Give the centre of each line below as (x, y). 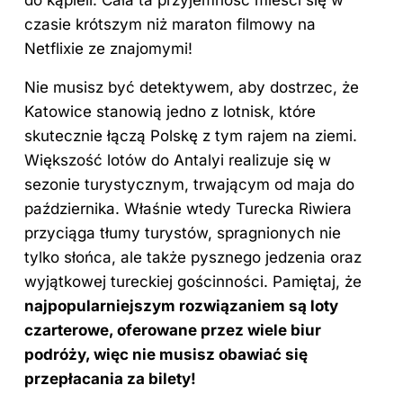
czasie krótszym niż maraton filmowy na (170, 24)
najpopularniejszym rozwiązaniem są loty (181, 305)
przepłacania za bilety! (110, 378)
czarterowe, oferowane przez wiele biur (173, 330)
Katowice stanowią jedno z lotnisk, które (170, 111)
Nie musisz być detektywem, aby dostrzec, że (192, 87)
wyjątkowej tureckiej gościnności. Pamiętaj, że (193, 281)
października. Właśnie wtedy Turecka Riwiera (188, 208)
